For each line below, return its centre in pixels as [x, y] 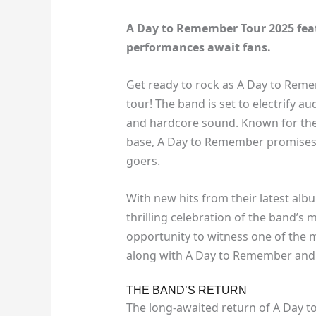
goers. [143, 161]
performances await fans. [198, 48]
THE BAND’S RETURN [186, 291]
